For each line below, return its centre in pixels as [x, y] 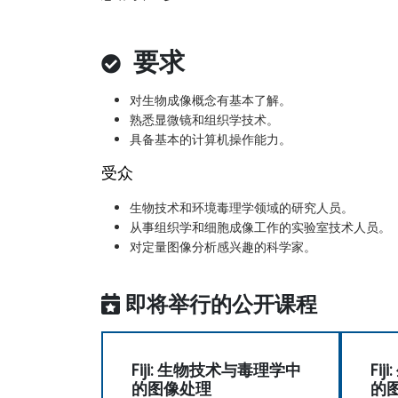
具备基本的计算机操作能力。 [211, 139]
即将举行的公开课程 [221, 304]
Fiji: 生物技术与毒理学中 [216, 370]
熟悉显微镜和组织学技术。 [204, 119]
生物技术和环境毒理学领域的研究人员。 [242, 207]
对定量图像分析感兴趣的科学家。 [223, 247]
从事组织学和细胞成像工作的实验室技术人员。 [260, 227]
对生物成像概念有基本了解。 [211, 100]
